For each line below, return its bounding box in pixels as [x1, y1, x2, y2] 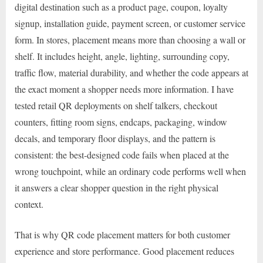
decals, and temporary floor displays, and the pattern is [15, 132, 215, 145]
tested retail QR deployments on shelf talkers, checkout [15, 99, 217, 112]
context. [15, 198, 43, 211]
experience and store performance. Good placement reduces [15, 245, 234, 258]
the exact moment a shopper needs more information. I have [15, 83, 234, 96]
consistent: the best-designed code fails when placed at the [15, 149, 229, 161]
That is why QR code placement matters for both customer [15, 228, 230, 241]
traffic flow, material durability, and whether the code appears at [15, 66, 248, 79]
